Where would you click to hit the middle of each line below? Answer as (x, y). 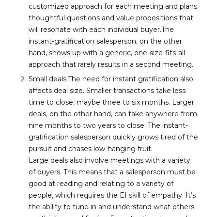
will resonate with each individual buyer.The (101, 30)
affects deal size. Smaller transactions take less (107, 91)
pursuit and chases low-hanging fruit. (90, 149)
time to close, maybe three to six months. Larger (111, 102)
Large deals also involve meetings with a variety (109, 160)
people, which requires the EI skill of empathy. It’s (112, 195)
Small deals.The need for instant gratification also (111, 79)
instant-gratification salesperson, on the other (105, 41)
